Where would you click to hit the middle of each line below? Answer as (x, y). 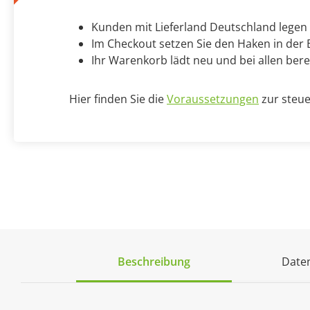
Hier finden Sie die (118, 99)
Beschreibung (154, 262)
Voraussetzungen (213, 99)
